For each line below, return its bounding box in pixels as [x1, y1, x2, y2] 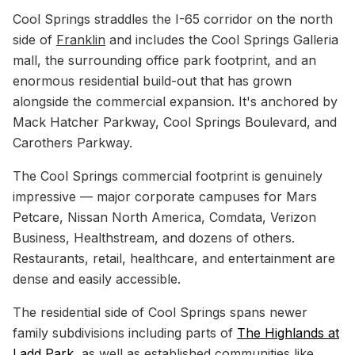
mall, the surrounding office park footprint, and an [13, 52, 316, 68]
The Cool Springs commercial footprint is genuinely [13, 168, 323, 184]
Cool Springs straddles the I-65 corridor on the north [13, 11, 333, 27]
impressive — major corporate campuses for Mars [13, 189, 317, 204]
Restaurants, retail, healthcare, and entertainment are [13, 250, 335, 266]
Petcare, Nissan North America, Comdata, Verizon [13, 209, 316, 225]
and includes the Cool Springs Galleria [105, 32, 338, 48]
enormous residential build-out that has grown [13, 73, 292, 89]
